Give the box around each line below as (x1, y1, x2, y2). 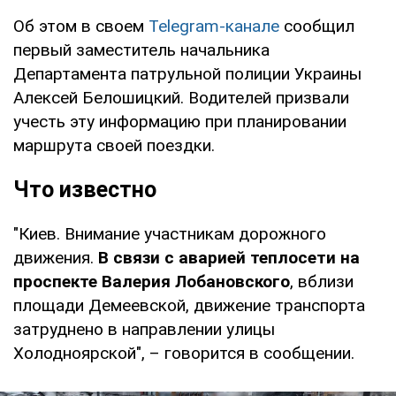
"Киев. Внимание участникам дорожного (13, 223, 326, 244)
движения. (13, 247, 98, 268)
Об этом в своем (13, 15, 148, 36)
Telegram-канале (148, 15, 279, 36)
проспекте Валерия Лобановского (13, 270, 290, 292)
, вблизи (290, 270, 354, 292)
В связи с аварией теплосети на (98, 247, 360, 268)
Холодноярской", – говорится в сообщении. (13, 342, 354, 363)
